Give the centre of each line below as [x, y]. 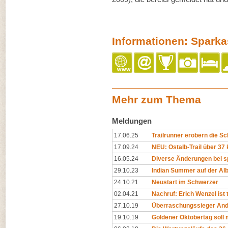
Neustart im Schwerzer [185, 182]
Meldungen [132, 121]
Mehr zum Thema [156, 99]
